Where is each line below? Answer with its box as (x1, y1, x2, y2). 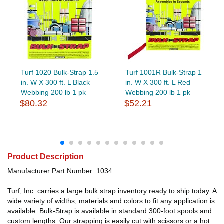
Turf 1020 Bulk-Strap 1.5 (20, 68, 98, 76)
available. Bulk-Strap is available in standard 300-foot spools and (7, 206, 212, 215)
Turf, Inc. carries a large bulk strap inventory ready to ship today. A (7, 186, 216, 195)
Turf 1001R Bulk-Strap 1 (125, 68, 202, 76)
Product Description (7, 152, 84, 161)
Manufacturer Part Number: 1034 (7, 166, 112, 175)
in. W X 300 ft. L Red (125, 78, 190, 86)
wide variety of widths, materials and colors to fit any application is (7, 196, 215, 205)
